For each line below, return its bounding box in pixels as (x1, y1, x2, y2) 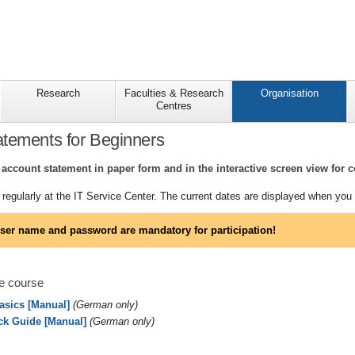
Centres (155, 100, 192, 113)
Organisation (260, 87, 319, 100)
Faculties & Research (124, 87, 223, 100)
